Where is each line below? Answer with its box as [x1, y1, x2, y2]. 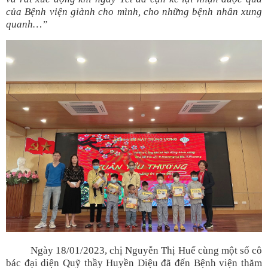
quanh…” [6, 19, 47, 30]
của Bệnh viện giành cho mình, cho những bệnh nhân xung [6, 6, 262, 17]
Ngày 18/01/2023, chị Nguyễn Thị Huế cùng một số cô [6, 245, 262, 256]
